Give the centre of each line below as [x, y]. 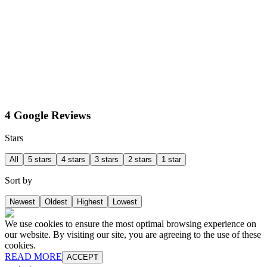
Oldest [56, 202]
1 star [171, 160]
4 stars [73, 160]
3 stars [107, 160]
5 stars [40, 160]
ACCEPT [83, 257]
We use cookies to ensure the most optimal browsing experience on [131, 224]
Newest [22, 202]
